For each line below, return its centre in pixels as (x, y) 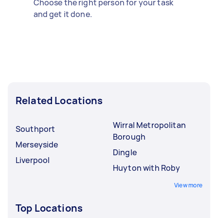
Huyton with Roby (147, 168)
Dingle (125, 152)
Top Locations (49, 208)
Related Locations (59, 100)
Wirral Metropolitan (149, 125)
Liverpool (33, 160)
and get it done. (63, 14)
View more (188, 185)
